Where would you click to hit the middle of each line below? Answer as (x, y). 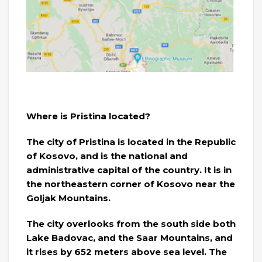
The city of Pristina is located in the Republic (131, 142)
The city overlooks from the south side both (131, 224)
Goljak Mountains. (68, 198)
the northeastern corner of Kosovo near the (131, 184)
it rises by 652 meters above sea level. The (127, 252)
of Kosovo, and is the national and (107, 156)
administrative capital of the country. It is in (129, 170)
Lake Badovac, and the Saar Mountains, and (130, 238)
